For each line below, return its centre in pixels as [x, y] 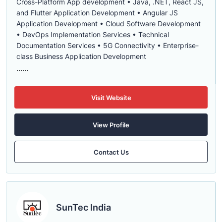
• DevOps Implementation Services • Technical [93, 34]
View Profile [111, 125]
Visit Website [111, 97]
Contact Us [111, 152]
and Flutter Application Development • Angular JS [97, 13]
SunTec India [83, 207]
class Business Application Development [81, 56]
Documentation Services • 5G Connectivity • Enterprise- [108, 45]
